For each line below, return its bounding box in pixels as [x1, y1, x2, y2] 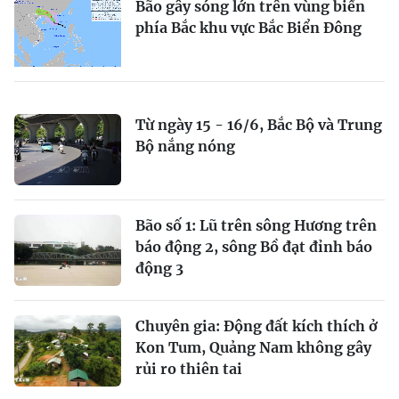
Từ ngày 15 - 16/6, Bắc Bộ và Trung [135, 116, 382, 134]
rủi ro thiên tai [135, 360, 242, 378]
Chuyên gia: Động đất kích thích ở [135, 317, 378, 335]
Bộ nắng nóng [135, 137, 235, 155]
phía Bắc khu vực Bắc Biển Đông [135, 19, 362, 37]
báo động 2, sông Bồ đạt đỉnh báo [135, 238, 372, 256]
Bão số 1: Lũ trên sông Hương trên [135, 216, 377, 234]
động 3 [135, 259, 183, 277]
